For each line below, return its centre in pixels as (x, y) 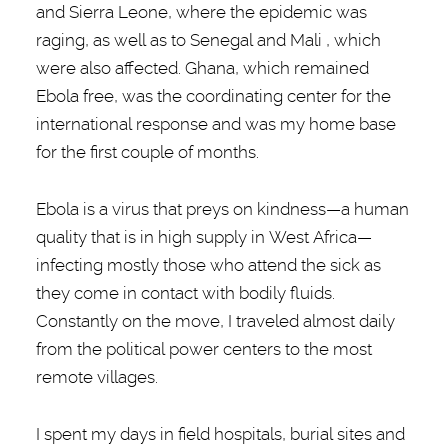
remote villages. (96, 377)
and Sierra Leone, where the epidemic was (201, 12)
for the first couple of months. (147, 152)
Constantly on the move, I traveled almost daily (215, 321)
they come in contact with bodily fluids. (185, 293)
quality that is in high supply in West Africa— (203, 237)
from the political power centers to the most (203, 349)
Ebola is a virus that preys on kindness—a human (222, 209)
